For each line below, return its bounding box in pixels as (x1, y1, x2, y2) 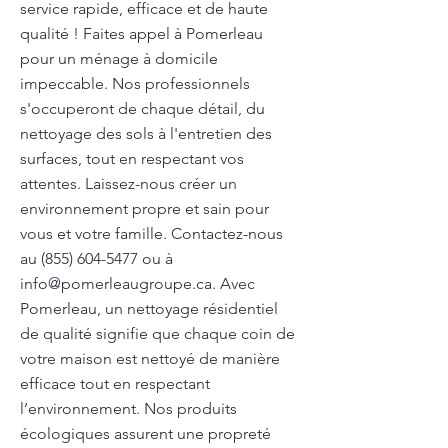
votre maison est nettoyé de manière (20, 349, 280, 368)
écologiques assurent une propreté (20, 424, 271, 443)
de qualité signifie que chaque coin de (20, 324, 295, 343)
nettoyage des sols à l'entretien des (20, 124, 272, 143)
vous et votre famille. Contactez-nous (20, 224, 283, 243)
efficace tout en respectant (20, 374, 210, 393)
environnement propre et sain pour (20, 199, 269, 218)
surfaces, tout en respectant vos (20, 149, 244, 168)
